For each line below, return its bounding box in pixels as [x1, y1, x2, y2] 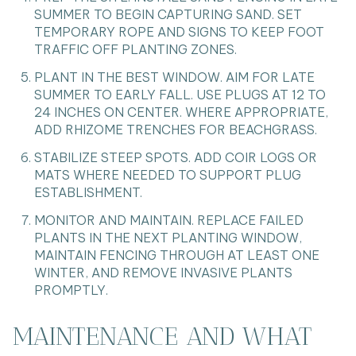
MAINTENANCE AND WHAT [13, 321, 311, 352]
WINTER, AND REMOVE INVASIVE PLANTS [33, 265, 292, 281]
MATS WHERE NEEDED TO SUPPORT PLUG [33, 167, 301, 184]
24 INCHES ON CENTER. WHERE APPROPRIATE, [33, 103, 328, 120]
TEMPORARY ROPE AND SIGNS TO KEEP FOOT [33, 23, 324, 40]
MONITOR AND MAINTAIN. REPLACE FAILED [33, 212, 304, 229]
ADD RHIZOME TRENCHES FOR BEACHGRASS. [33, 121, 317, 137]
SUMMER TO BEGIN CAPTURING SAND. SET [33, 6, 302, 22]
